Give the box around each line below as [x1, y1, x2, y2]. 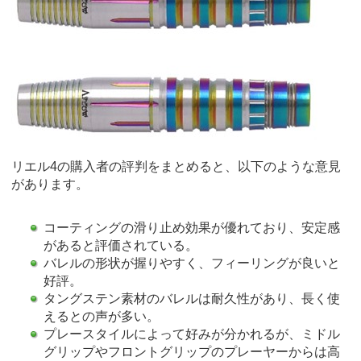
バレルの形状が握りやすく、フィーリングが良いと [44, 255, 340, 270]
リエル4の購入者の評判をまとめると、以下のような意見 [11, 159, 341, 173]
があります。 [11, 176, 89, 191]
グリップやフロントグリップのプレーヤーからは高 [44, 344, 340, 359]
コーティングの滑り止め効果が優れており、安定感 [44, 220, 340, 234]
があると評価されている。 [44, 238, 198, 252]
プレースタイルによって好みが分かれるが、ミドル [44, 326, 340, 341]
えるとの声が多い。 [44, 309, 160, 323]
